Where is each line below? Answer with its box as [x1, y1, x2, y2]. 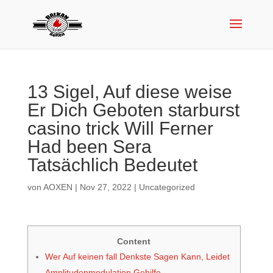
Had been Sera [27, 136, 152, 157]
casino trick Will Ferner [27, 118, 213, 138]
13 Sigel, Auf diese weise [27, 82, 232, 102]
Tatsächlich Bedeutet [27, 155, 197, 175]
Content [117, 236, 151, 246]
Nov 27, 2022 [79, 182, 132, 192]
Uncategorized [138, 182, 195, 192]
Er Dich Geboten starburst [27, 100, 239, 120]
